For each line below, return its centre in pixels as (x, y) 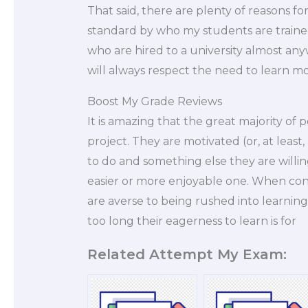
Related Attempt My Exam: (187, 254)
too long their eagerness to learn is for (191, 221)
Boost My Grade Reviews (154, 101)
